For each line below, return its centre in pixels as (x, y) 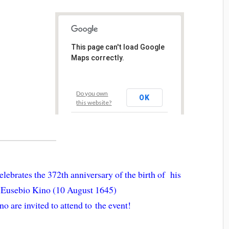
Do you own (92, 94)
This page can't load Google (118, 47)
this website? (94, 103)
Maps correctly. (98, 58)
